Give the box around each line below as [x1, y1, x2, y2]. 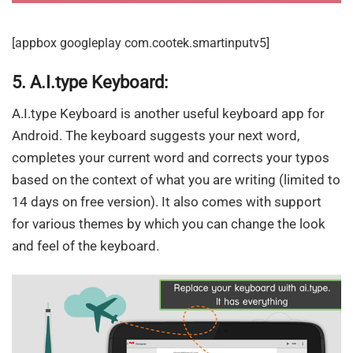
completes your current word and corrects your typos [12, 150, 329, 166]
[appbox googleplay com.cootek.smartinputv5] [12, 35, 269, 50]
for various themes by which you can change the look [12, 216, 325, 232]
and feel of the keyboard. [12, 238, 159, 255]
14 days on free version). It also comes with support [12, 194, 321, 210]
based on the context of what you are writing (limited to [12, 172, 340, 188]
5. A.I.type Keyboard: [12, 72, 168, 92]
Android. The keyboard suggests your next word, [12, 128, 299, 144]
